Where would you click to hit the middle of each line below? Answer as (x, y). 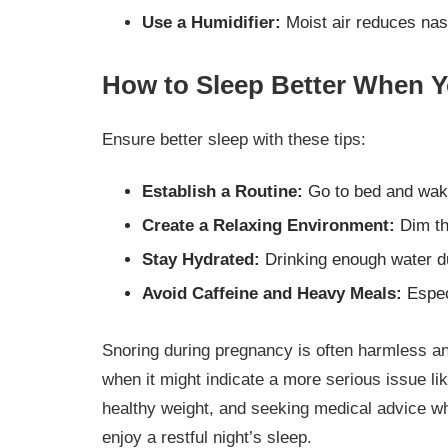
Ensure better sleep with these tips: (234, 140)
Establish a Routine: (222, 191)
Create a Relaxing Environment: (268, 225)
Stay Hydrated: (201, 259)
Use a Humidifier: (211, 23)
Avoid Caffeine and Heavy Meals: (272, 293)
